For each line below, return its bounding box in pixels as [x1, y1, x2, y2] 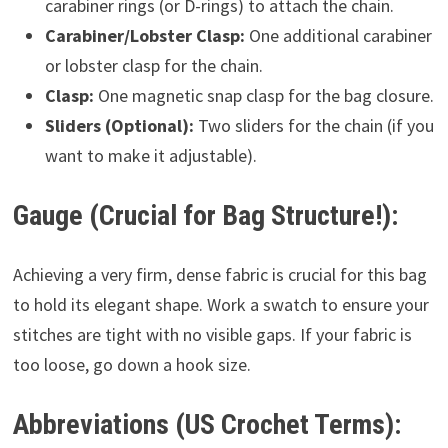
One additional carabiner [244, 24, 432, 47]
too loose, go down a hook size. [12, 353, 251, 376]
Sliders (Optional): [44, 114, 194, 137]
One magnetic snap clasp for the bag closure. [93, 84, 434, 107]
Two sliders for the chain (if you [193, 114, 434, 137]
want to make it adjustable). [44, 144, 257, 167]
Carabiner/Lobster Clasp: [44, 24, 245, 47]
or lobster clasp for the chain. [44, 54, 263, 77]
